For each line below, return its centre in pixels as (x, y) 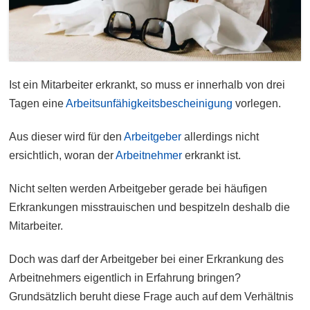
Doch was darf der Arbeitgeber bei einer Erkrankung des (147, 259)
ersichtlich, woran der (63, 156)
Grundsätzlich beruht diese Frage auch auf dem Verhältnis (152, 297)
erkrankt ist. (212, 156)
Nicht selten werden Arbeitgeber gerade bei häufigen (138, 189)
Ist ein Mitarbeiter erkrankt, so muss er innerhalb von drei (147, 85)
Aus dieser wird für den (67, 137)
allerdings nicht (220, 137)
